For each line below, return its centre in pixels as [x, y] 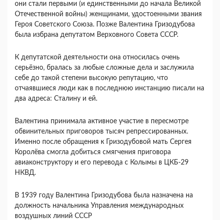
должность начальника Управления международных [99, 206]
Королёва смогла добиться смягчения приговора [93, 152]
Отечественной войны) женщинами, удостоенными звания [108, 14]
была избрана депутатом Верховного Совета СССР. [96, 35]
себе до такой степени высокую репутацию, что [91, 78]
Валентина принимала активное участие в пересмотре [102, 121]
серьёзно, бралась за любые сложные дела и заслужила [104, 68]
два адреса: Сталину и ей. [56, 98]
